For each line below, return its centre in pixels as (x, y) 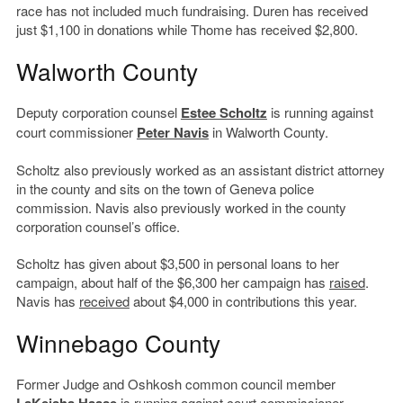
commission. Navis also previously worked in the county (181, 208)
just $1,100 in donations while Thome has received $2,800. (187, 30)
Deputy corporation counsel (98, 112)
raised (347, 282)
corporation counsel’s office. (98, 227)
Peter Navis (172, 133)
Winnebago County (118, 343)
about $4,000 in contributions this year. (243, 301)
